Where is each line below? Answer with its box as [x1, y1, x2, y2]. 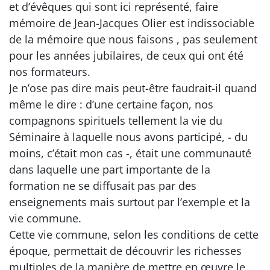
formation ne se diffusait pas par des [9, 178, 196, 193]
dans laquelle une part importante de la [9, 162, 210, 177]
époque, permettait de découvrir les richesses [9, 243, 242, 258]
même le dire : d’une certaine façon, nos [9, 97, 213, 111]
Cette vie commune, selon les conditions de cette [9, 227, 259, 242]
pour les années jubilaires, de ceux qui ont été [9, 48, 243, 63]
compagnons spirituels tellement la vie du [9, 113, 222, 128]
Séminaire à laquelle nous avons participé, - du [9, 130, 248, 144]
